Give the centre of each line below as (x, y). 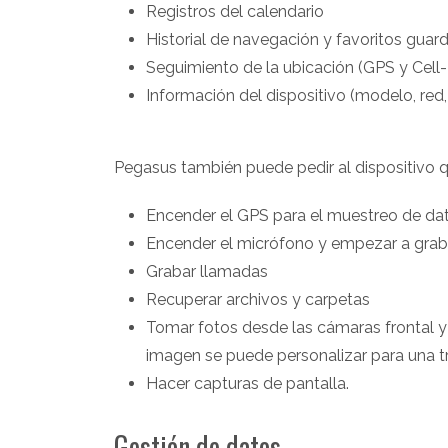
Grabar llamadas (207, 271)
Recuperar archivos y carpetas (258, 299)
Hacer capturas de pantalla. (247, 383)
